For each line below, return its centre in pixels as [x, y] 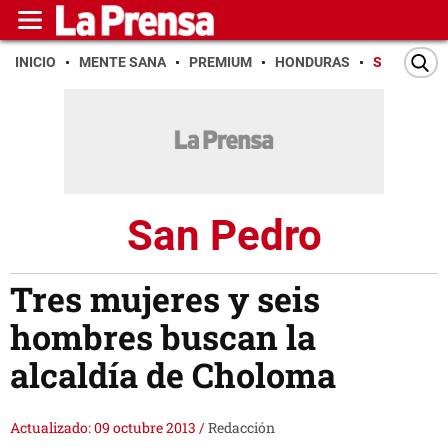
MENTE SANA [122, 62]
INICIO [35, 62]
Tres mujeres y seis [165, 299]
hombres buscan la [163, 337]
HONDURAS [312, 62]
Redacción [241, 428]
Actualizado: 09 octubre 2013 [104, 428]
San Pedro [224, 235]
